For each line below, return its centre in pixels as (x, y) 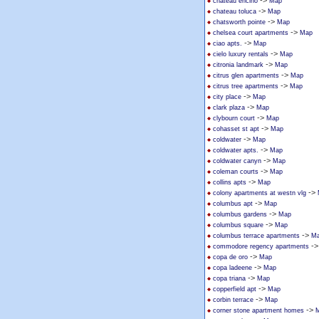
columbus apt (233, 204)
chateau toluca (235, 11)
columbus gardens (240, 214)
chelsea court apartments (251, 33)
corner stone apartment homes (258, 310)
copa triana (229, 278)
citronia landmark (238, 65)
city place (227, 97)
